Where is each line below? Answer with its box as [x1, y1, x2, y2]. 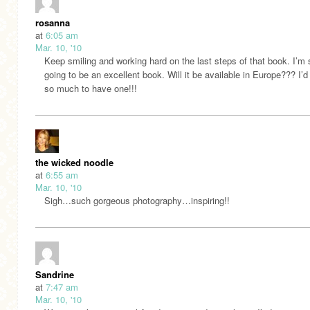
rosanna [35, 15, 70, 29]
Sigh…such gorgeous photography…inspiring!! [44, 193, 230, 207]
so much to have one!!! [44, 81, 137, 95]
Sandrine [35, 267, 74, 281]
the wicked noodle [35, 155, 113, 169]
